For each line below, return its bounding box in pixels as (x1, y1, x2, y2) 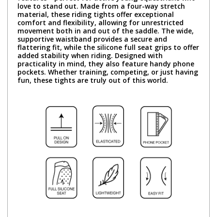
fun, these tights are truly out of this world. (17, 75, 168, 85)
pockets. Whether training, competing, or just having (17, 67, 198, 77)
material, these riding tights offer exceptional (17, 9, 174, 19)
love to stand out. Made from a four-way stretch (17, 1, 185, 11)
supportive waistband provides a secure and (17, 34, 167, 44)
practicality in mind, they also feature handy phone (17, 59, 194, 68)
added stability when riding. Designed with (17, 50, 163, 60)
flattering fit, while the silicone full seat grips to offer (17, 42, 199, 52)
